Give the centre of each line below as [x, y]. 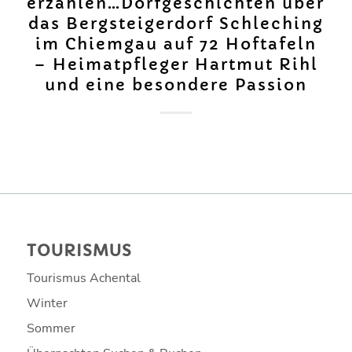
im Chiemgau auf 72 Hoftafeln [176, 44]
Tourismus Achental [83, 278]
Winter [47, 303]
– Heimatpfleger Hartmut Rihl [176, 64]
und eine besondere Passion [176, 85]
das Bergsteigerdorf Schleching [176, 24]
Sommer [51, 328]
